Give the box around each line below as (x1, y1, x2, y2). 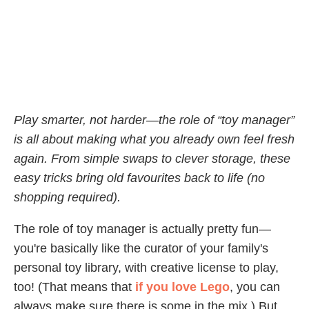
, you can (230, 280, 280, 295)
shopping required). (14, 190, 121, 205)
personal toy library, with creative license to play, (14, 261, 279, 275)
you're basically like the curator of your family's (14, 241, 268, 256)
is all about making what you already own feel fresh (14, 132, 295, 147)
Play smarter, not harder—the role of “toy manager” (14, 113, 295, 128)
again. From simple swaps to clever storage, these (14, 152, 290, 166)
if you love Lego (135, 280, 230, 295)
